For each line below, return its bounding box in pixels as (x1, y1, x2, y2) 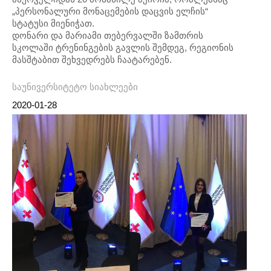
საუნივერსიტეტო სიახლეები (12, 82, 138, 92)
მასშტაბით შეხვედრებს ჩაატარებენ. (12, 54, 172, 65)
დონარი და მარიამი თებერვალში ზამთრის (12, 30, 203, 41)
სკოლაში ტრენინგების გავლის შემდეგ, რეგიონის (12, 42, 233, 53)
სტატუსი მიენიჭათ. (12, 18, 94, 28)
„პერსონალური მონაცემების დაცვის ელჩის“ (12, 6, 208, 16)
